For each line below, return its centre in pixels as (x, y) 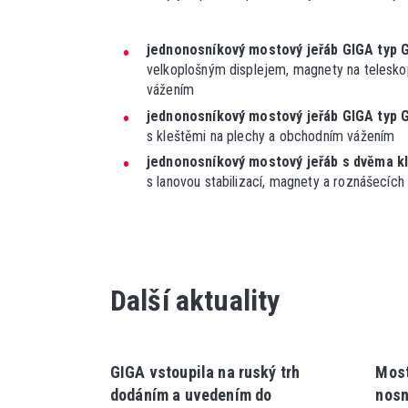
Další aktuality (195, 300)
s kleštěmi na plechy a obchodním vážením (272, 136)
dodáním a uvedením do (191, 394)
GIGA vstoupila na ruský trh (205, 372)
